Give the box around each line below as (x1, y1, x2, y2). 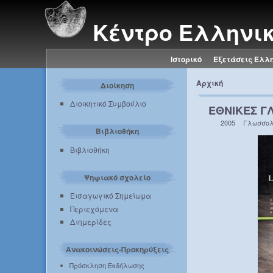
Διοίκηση (100, 80, 134, 91)
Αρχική (196, 77, 224, 88)
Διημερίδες (70, 216, 112, 227)
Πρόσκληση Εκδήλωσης (69, 260, 144, 270)
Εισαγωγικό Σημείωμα (70, 190, 152, 201)
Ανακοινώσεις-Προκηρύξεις (65, 243, 169, 255)
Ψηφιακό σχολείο (83, 171, 151, 183)
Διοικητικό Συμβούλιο (70, 98, 147, 109)
